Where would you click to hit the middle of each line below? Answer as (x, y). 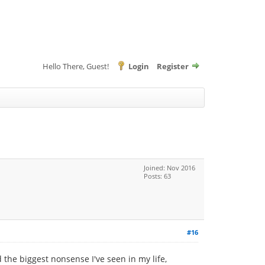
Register (173, 66)
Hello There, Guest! (77, 66)
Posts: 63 (157, 176)
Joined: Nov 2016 (169, 168)
